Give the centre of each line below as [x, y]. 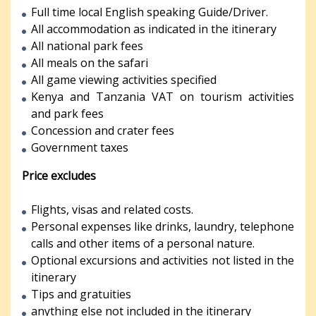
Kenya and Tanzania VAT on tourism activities [163, 96]
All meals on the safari [90, 62]
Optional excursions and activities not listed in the [163, 260]
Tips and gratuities [81, 294]
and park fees [67, 113]
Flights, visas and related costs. [112, 209]
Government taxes [80, 147]
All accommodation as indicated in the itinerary [154, 29]
